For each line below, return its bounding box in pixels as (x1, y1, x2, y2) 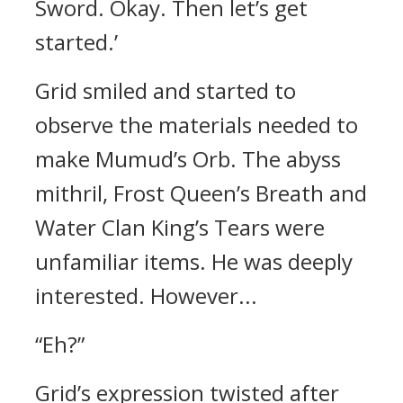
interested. (35, 281, 150, 310)
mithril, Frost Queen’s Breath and (35, 178, 367, 208)
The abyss (242, 144, 341, 174)
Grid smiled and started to (35, 76, 296, 105)
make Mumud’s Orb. (35, 144, 242, 174)
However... (150, 281, 257, 310)
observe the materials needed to (35, 110, 358, 139)
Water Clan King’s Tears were (35, 212, 325, 242)
